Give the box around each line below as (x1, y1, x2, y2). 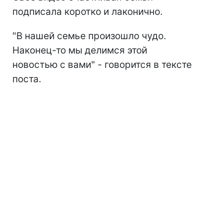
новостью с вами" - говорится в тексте (12, 59, 192, 71)
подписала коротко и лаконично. (12, 6, 163, 18)
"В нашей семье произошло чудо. (12, 30, 166, 42)
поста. (12, 73, 41, 85)
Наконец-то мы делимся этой (12, 45, 147, 56)
